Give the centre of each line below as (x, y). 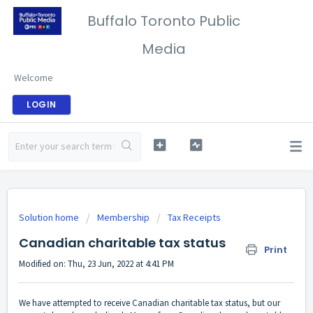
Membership (123, 217)
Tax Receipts (194, 217)
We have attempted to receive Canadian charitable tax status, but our (150, 303)
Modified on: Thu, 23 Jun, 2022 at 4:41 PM (96, 264)
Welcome (34, 78)
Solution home (50, 217)
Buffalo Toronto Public (164, 21)
